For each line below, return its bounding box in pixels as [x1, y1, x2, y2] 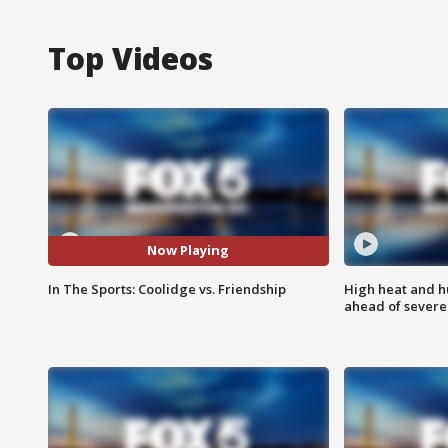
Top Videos [48, 37, 213, 79]
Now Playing [147, 241, 230, 260]
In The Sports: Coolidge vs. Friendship [48, 279, 286, 298]
